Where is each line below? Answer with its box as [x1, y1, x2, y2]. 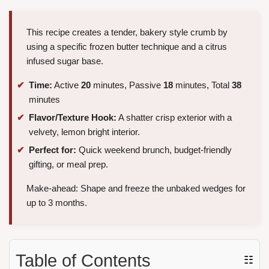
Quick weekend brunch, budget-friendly [76, 144, 232, 155]
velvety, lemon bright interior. [29, 126, 140, 137]
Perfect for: [29, 144, 76, 155]
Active [52, 80, 81, 91]
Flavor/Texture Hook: [29, 112, 116, 122]
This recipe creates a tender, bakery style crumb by [26, 27, 228, 38]
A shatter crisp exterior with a [116, 112, 232, 122]
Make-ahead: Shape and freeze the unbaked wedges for [26, 183, 246, 193]
